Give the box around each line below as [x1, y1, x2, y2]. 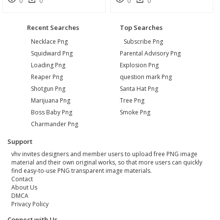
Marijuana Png [30, 96, 70, 105]
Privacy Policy [11, 200, 49, 209]
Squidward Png [30, 49, 73, 58]
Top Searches [120, 23, 163, 32]
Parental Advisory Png [120, 49, 181, 58]
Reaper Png [30, 73, 63, 82]
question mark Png [120, 73, 172, 82]
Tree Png [120, 96, 144, 105]
